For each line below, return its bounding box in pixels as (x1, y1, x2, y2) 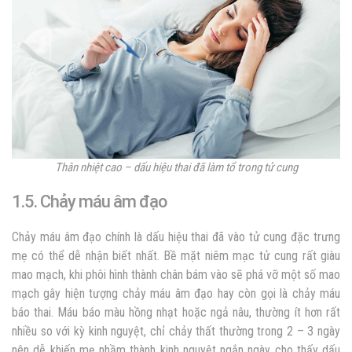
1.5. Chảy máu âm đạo (12, 191, 167, 211)
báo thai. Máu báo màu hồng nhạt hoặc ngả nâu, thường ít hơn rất (12, 304, 340, 320)
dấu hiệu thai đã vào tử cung (145, 229, 288, 244)
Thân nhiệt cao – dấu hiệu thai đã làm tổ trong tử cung (54, 159, 298, 174)
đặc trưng (287, 229, 341, 244)
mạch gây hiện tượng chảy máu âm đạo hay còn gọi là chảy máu (12, 285, 340, 301)
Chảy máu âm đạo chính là (12, 229, 146, 244)
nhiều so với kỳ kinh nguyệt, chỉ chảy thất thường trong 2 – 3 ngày (12, 323, 340, 339)
